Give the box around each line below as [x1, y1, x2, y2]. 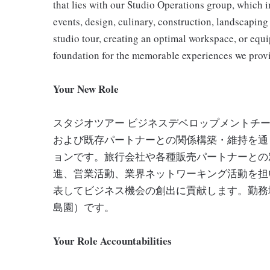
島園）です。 [53, 200, 115, 214]
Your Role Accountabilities [53, 233, 172, 248]
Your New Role [53, 81, 119, 96]
